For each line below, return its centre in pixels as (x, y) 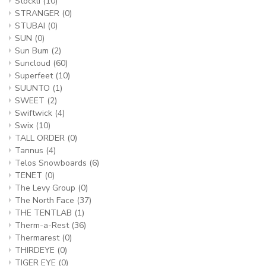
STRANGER (38, 13)
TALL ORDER (41, 138)
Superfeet (35, 76)
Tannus (30, 151)
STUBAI (31, 26)
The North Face (46, 200)
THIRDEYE (36, 250)
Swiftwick (35, 113)
